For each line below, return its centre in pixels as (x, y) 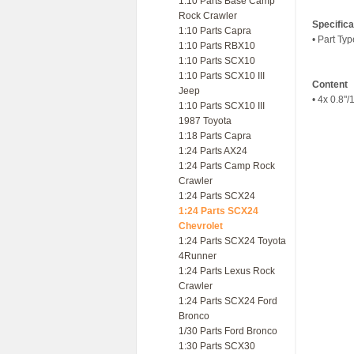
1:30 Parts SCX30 (217, 346)
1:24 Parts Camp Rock (227, 166)
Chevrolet (201, 226)
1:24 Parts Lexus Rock (227, 271)
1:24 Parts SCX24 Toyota (232, 241)
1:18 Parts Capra (215, 136)
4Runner (198, 256)
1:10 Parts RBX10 (217, 46)
